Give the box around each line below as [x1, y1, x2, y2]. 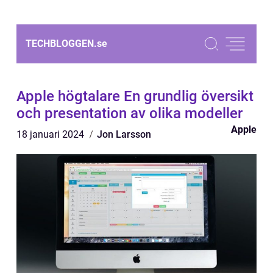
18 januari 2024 [16, 129, 87, 140]
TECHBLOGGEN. [26, 38, 97, 49]
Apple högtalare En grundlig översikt [16, 88, 253, 105]
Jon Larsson [97, 129, 151, 140]
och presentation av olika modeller [16, 105, 243, 122]
